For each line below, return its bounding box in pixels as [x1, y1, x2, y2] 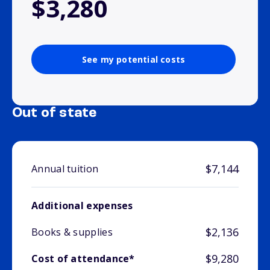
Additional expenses [31, 199, 133, 213]
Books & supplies [31, 225, 113, 239]
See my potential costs [81, 54, 186, 66]
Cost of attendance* [31, 252, 135, 266]
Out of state [12, 106, 97, 121]
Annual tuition [31, 162, 99, 176]
